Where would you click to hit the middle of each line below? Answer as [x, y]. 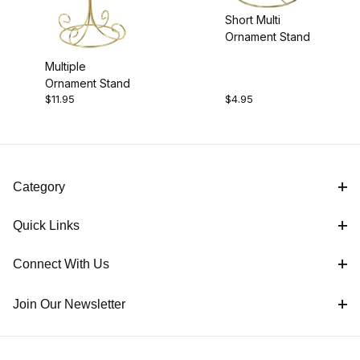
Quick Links [46, 226]
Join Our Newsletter [69, 305]
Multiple [65, 67]
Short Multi [253, 19]
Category [39, 187]
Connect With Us [61, 264]
